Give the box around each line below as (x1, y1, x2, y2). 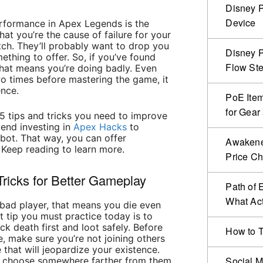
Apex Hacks (73, 121, 127, 133)
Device (225, 16, 256, 30)
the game (116, 73, 158, 86)
